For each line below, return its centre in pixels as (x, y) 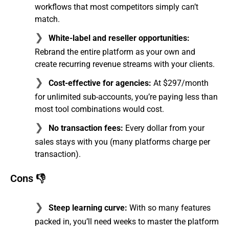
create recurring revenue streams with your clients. (125, 64)
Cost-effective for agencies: (100, 83)
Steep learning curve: (88, 208)
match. (47, 19)
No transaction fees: (86, 128)
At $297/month (180, 83)
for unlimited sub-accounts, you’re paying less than (126, 97)
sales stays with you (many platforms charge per (122, 142)
